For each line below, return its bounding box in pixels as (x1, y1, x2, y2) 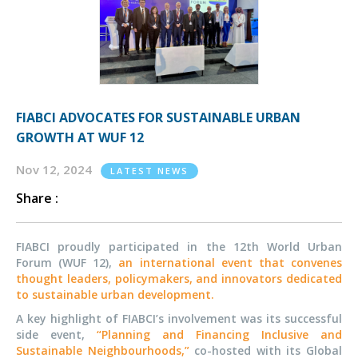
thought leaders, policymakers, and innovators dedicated (16, 271, 342, 287)
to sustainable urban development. (16, 287, 214, 303)
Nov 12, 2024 (16, 161, 95, 178)
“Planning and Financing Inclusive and (97, 327, 342, 343)
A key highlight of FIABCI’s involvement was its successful (16, 311, 342, 327)
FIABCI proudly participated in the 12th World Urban (16, 239, 342, 255)
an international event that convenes (118, 255, 343, 271)
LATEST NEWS (110, 165, 189, 177)
